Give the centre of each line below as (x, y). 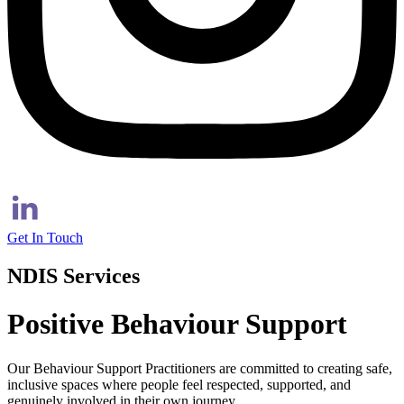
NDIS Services (73, 275)
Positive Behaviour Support (177, 324)
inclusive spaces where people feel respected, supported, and (179, 384)
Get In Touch (45, 238)
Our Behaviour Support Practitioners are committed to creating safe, (200, 368)
